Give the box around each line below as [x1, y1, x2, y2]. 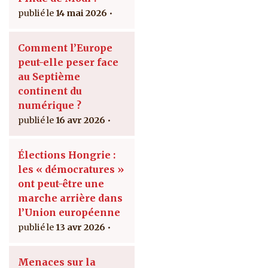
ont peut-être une [18, 178, 104, 190]
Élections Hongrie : [18, 149, 115, 162]
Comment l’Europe [18, 42, 112, 54]
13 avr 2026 [56, 222, 105, 233]
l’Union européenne [18, 206, 120, 219]
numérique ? [18, 99, 81, 112]
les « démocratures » [18, 163, 124, 176]
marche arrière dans [18, 192, 123, 205]
